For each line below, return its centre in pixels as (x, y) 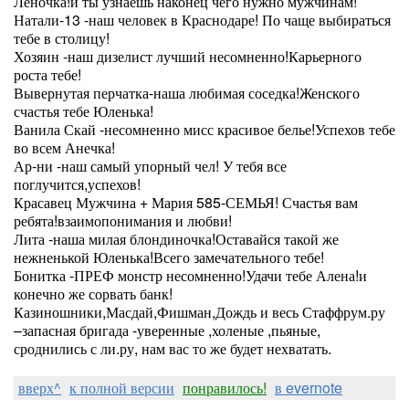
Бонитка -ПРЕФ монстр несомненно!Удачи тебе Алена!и (190, 275)
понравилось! (225, 388)
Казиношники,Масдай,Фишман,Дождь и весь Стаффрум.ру (199, 312)
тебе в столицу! (62, 38)
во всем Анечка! (64, 147)
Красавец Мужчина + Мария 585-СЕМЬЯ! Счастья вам (186, 202)
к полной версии (122, 388)
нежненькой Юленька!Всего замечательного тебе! (169, 257)
